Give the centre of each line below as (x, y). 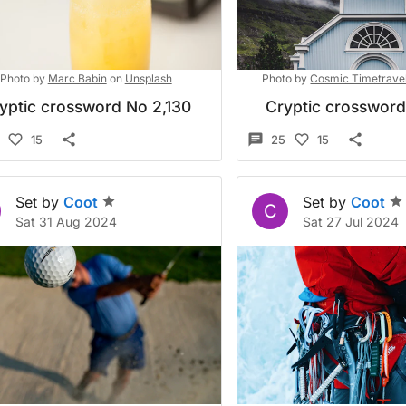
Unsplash (148, 78)
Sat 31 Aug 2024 (66, 222)
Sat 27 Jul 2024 (351, 222)
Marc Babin (77, 78)
